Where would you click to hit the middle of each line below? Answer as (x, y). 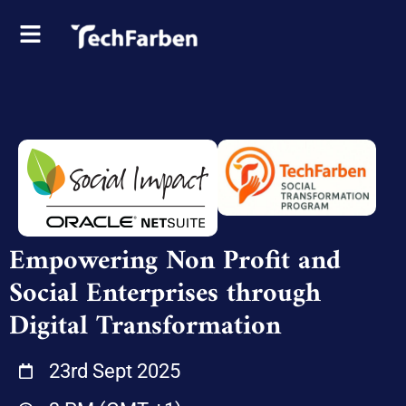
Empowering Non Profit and (175, 262)
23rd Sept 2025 (115, 372)
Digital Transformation (145, 327)
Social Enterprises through (165, 295)
